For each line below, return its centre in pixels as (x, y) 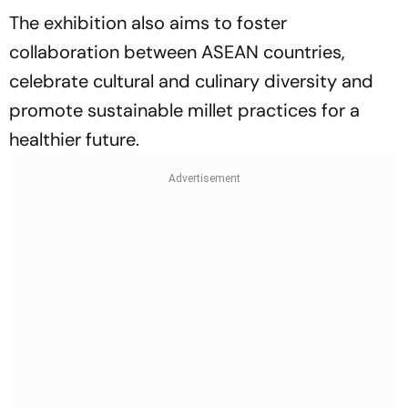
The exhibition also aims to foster (148, 22)
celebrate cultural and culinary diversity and (191, 81)
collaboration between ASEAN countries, (177, 51)
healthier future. (74, 139)
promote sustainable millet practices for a (184, 110)
